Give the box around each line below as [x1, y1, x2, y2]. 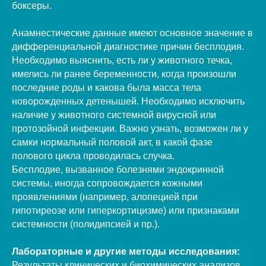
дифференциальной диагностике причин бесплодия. [12, 41, 244, 52]
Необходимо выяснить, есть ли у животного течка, [12, 55, 232, 65]
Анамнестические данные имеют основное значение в [12, 27, 253, 38]
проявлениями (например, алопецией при [12, 191, 198, 202]
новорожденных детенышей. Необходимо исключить [12, 96, 245, 106]
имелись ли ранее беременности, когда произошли [12, 68, 236, 79]
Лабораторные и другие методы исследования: [12, 246, 240, 256]
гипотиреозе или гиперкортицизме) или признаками [12, 205, 239, 216]
